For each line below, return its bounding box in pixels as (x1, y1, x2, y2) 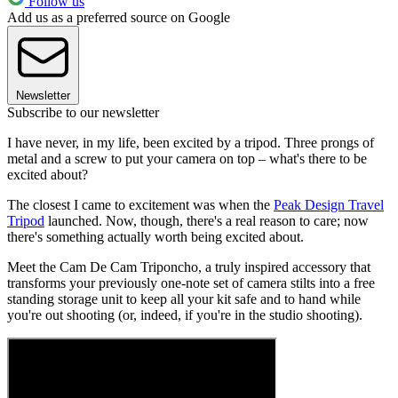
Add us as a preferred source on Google (7, 10, 230, 26)
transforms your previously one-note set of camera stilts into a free (7, 275, 375, 291)
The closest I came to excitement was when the (7, 197, 274, 213)
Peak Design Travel (274, 197, 384, 213)
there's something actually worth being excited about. (7, 229, 307, 245)
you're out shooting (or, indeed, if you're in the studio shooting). (7, 307, 366, 323)
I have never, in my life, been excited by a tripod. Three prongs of (7, 135, 374, 151)
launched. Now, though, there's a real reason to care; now (44, 213, 369, 229)
